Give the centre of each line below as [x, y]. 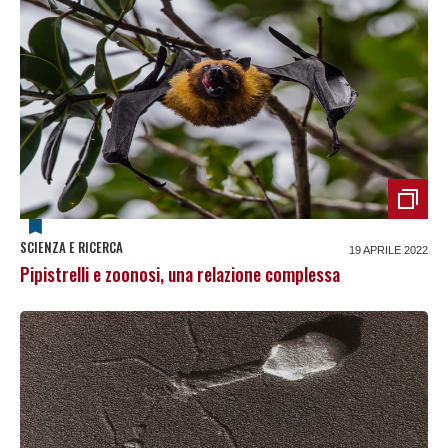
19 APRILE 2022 [388, 249]
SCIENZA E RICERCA [71, 246]
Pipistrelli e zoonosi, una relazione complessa [180, 273]
